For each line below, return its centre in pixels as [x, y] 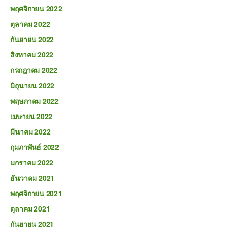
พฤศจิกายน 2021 [36, 193]
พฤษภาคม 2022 [34, 101]
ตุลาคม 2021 [30, 208]
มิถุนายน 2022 [33, 85]
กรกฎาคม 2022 [34, 70]
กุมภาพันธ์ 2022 [35, 147]
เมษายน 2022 [32, 116]
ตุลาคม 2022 [30, 24]
